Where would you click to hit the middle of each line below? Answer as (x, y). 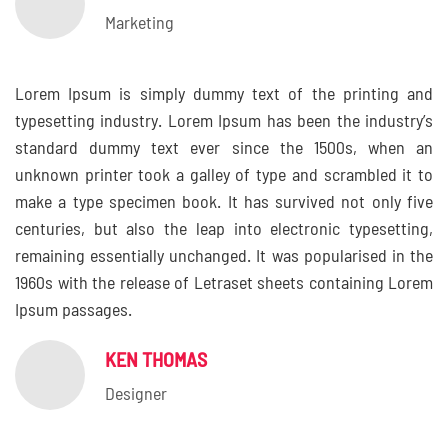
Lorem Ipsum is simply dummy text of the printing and (224, 95)
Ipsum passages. (73, 311)
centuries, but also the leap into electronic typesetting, (224, 230)
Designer (136, 395)
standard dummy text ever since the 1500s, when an (224, 149)
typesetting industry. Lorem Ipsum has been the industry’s (224, 122)
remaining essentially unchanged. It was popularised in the (224, 257)
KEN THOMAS (156, 361)
